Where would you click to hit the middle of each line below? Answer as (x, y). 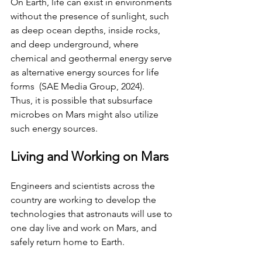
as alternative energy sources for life (86, 72)
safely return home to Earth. (68, 242)
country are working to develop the (85, 199)
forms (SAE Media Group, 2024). (77, 86)
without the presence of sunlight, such (91, 16)
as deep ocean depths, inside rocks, (87, 30)
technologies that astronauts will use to (93, 213)
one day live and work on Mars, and (85, 227)
